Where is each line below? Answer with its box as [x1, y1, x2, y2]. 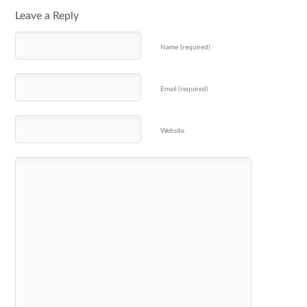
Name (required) [160, 44, 210, 51]
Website [160, 127, 184, 135]
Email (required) [160, 86, 208, 93]
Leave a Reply [14, 10, 79, 22]
